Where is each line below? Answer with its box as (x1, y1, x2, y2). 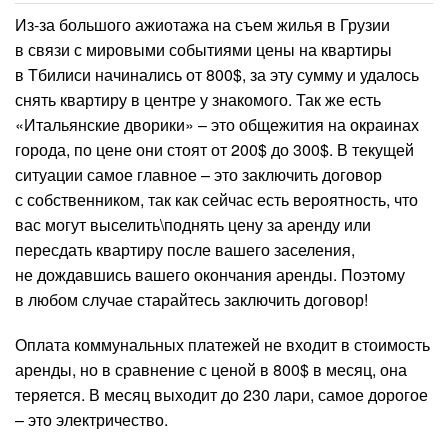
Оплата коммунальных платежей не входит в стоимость (15, 332, 430, 356)
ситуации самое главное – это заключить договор (15, 162, 382, 186)
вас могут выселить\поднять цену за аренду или (15, 212, 371, 236)
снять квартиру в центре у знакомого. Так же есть (15, 87, 381, 111)
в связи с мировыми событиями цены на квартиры (15, 37, 392, 61)
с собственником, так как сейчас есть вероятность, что (15, 187, 418, 211)
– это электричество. (15, 407, 168, 431)
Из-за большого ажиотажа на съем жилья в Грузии (15, 12, 390, 36)
